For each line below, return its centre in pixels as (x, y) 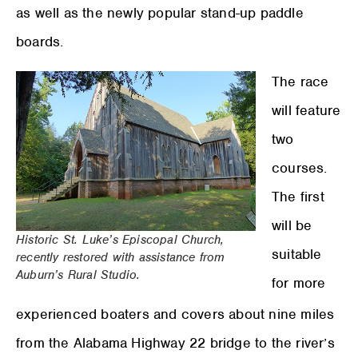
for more (299, 282)
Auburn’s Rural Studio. (78, 275)
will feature (306, 110)
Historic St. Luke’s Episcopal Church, (120, 240)
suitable (297, 254)
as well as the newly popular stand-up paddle (160, 12)
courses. (300, 167)
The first (298, 196)
